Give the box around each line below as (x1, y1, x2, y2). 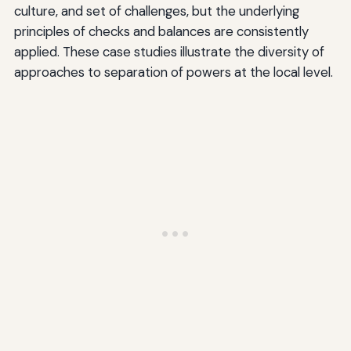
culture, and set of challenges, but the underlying (13, 2, 299, 20)
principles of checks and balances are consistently (13, 23, 309, 41)
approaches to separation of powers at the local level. (13, 63, 333, 81)
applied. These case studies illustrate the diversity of (13, 43, 324, 61)
